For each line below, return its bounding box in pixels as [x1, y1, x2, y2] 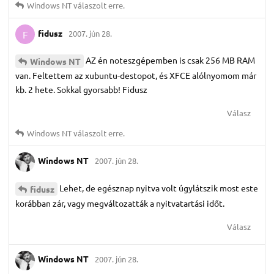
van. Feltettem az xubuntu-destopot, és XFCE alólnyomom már [15, 69, 256, 81]
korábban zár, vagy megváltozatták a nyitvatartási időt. [15, 197, 224, 209]
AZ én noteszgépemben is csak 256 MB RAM [86, 54, 255, 65]
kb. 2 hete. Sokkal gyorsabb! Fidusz [15, 83, 147, 95]
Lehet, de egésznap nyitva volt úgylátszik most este [59, 182, 258, 193]
